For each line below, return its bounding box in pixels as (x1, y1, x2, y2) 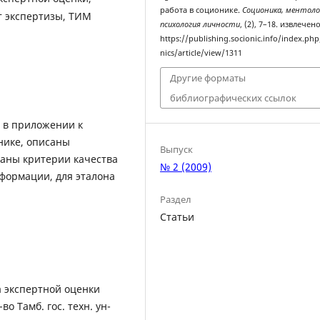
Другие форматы (170, 71, 246, 85)
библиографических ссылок (170, 91, 297, 105)
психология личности (160, 19, 241, 29)
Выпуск (160, 142, 194, 156)
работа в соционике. (160, 4, 243, 15)
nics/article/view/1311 (160, 47, 243, 58)
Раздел (160, 192, 192, 206)
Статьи (160, 209, 195, 224)
